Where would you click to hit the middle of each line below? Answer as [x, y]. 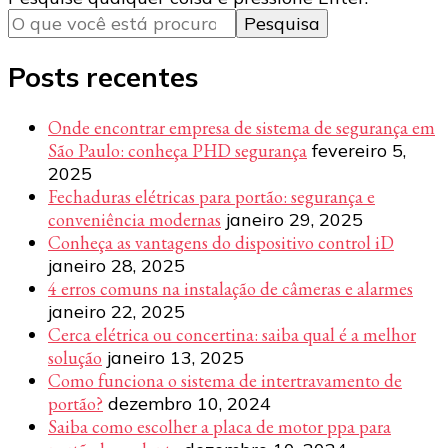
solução [75, 358]
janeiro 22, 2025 [116, 312]
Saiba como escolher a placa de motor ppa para [219, 427]
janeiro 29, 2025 [294, 220]
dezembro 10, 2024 [189, 404]
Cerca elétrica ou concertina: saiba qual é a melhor [232, 335]
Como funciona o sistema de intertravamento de [225, 381]
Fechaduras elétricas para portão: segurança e [211, 197]
